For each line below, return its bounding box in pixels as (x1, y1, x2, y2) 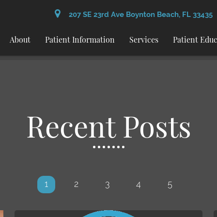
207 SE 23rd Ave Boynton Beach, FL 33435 (65, 10, 213, 19)
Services (129, 34, 159, 45)
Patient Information (45, 34, 115, 45)
